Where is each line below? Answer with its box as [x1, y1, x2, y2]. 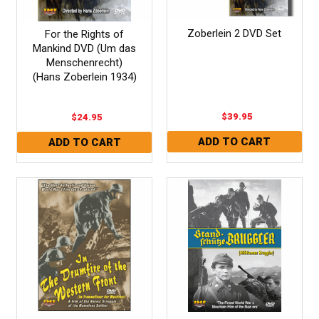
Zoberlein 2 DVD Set [187, 26, 282, 40]
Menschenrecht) [46, 56, 123, 69]
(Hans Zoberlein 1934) [32, 70, 137, 83]
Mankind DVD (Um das [33, 41, 137, 55]
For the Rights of [45, 27, 125, 41]
